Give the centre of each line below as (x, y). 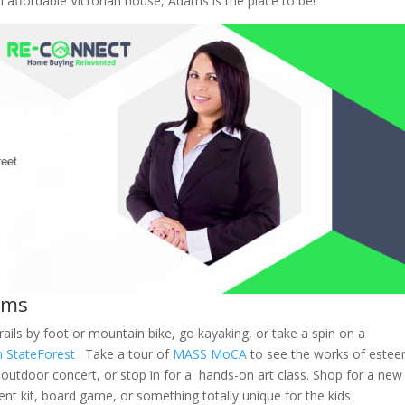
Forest (57, 354)
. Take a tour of (125, 354)
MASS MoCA (209, 354)
